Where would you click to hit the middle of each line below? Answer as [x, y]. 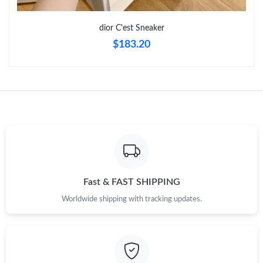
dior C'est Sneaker [131, 28]
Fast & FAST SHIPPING [131, 182]
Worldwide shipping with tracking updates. [131, 199]
